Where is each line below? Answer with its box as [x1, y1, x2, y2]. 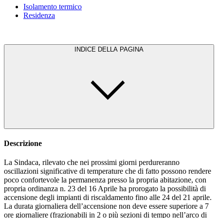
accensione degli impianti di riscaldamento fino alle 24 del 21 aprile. [4, 193, 212, 202]
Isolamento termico [23, 2, 82, 11]
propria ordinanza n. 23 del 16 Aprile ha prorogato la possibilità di [4, 184, 206, 193]
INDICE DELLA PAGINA [98, 45, 144, 53]
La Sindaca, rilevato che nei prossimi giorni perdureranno [4, 158, 180, 167]
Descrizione [4, 139, 42, 147]
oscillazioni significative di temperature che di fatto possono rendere [4, 167, 211, 176]
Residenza [23, 11, 55, 19]
